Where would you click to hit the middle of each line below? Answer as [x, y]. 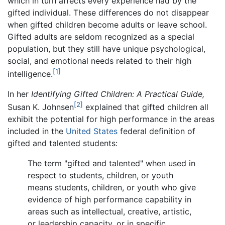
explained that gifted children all [146, 107]
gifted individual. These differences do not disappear [108, 12]
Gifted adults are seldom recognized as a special [101, 36]
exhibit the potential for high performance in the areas [111, 119]
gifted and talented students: [63, 143]
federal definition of [156, 131]
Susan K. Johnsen [41, 107]
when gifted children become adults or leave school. [107, 24]
